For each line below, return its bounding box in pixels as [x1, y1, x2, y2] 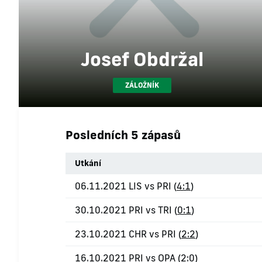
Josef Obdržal [80, 47, 204, 71]
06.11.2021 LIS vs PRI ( [75, 180, 177, 192]
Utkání [75, 158, 101, 169]
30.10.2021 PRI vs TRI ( [75, 204, 177, 216]
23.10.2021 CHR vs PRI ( [75, 228, 181, 240]
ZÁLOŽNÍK [125, 81, 159, 90]
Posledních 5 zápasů [65, 127, 181, 143]
